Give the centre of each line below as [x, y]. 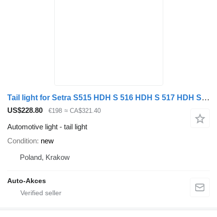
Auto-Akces [27, 181]
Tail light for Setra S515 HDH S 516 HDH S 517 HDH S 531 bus [206, 97]
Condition [22, 141]
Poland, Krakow [45, 157]
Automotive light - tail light [47, 127]
